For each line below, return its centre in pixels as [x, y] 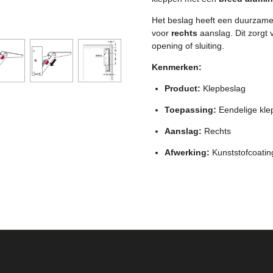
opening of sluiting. [188, 45]
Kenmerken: [177, 67]
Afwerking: [187, 152]
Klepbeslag [223, 88]
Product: [183, 88]
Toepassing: [190, 109]
